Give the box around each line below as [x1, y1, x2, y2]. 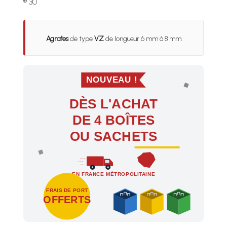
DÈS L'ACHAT [69, 96, 158, 112]
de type [68, 34, 94, 43]
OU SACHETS [69, 129, 158, 144]
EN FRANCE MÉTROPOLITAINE [72, 171, 155, 177]
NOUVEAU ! [32, 69, 121, 86]
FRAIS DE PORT [46, 187, 88, 194]
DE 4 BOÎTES [72, 112, 155, 128]
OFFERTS [43, 194, 91, 206]
